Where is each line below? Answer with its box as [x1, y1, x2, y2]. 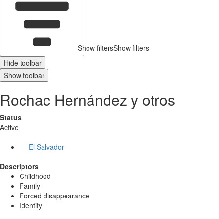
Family [20, 181, 40, 191]
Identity [20, 200, 42, 211]
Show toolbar [4, 70, 44, 81]
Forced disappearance [20, 191, 89, 201]
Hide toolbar [4, 58, 42, 68]
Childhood [20, 171, 51, 181]
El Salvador [28, 142, 64, 152]
